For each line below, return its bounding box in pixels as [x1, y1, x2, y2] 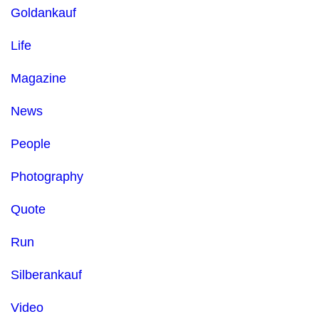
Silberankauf [11, 268, 82, 282]
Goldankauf [11, 6, 76, 20]
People [11, 137, 51, 151]
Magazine [11, 71, 66, 85]
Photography [11, 169, 83, 184]
